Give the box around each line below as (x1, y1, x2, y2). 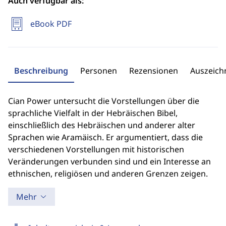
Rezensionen (129, 65, 178, 76)
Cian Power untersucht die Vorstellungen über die (8, 95, 199, 106)
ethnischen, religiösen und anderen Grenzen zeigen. (8, 168, 208, 179)
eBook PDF (30, 18, 72, 29)
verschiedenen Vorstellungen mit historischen (8, 144, 184, 155)
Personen (80, 65, 117, 76)
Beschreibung (14, 65, 68, 76)
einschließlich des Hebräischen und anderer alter (8, 120, 195, 131)
